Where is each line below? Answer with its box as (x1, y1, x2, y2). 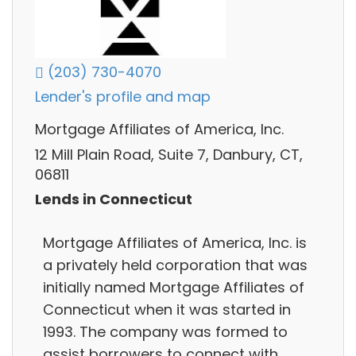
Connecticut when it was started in (43, 299, 291, 319)
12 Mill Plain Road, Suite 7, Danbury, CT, (35, 144, 303, 164)
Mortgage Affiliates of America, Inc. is (43, 232, 307, 253)
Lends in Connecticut (35, 189, 192, 210)
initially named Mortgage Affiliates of (43, 277, 304, 297)
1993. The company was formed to (43, 321, 288, 342)
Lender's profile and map (35, 87, 211, 107)
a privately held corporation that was (43, 254, 308, 275)
